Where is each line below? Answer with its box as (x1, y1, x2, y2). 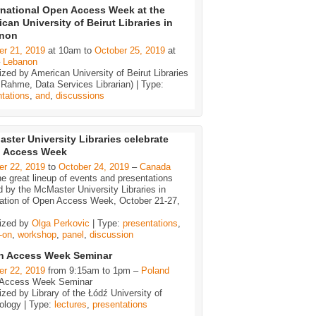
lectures (54, 298, 87, 310)
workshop (18, 229, 56, 241)
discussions (56, 90, 104, 101)
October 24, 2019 (59, 162, 129, 173)
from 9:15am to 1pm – (45, 265, 141, 276)
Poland (141, 265, 169, 276)
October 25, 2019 (95, 44, 165, 56)
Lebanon (3, 56, 37, 67)
